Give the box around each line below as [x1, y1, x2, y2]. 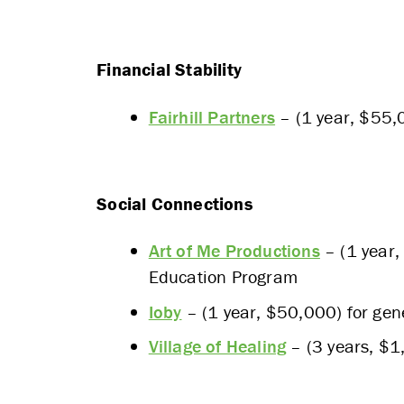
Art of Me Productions [148, 239, 320, 262]
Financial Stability [96, 58, 242, 81]
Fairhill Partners [148, 105, 276, 128]
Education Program [148, 265, 298, 289]
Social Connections [96, 191, 252, 215]
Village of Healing [148, 335, 287, 358]
